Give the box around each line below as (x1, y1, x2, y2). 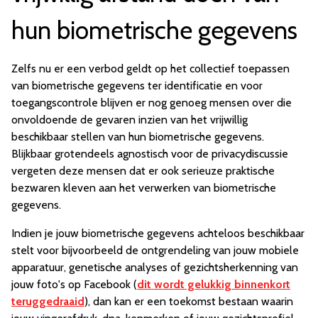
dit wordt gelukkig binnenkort (137, 278, 290, 292)
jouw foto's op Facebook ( (11, 278, 137, 292)
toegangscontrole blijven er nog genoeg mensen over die (11, 96, 292, 110)
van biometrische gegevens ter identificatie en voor (11, 79, 263, 93)
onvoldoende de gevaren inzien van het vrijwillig (11, 113, 248, 127)
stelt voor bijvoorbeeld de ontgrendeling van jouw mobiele (11, 243, 299, 258)
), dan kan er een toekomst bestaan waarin (84, 295, 293, 309)
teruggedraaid (11, 295, 84, 309)
